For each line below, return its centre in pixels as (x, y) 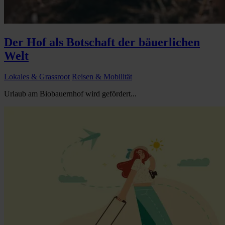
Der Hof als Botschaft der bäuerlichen (102, 42)
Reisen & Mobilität (102, 77)
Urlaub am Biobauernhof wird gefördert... (70, 94)
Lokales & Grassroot (37, 77)
